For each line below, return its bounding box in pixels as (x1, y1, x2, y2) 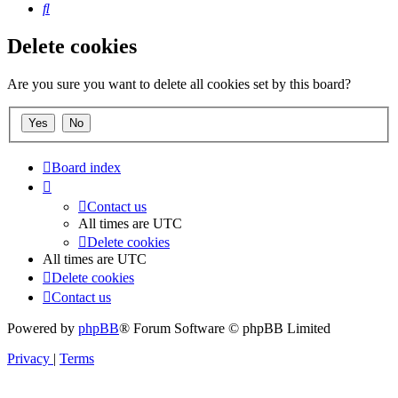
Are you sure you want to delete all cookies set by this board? (7, 76, 351, 92)
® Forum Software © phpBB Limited (119, 320, 330, 336)
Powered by (7, 320, 78, 336)
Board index (52, 159, 121, 175)
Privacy (7, 350, 50, 366)
